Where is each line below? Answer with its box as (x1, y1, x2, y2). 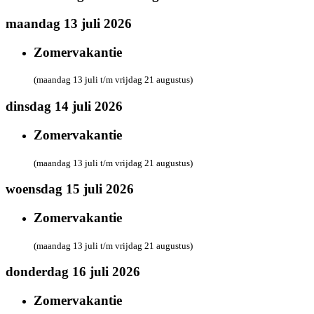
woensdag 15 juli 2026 (6, 182, 134, 197)
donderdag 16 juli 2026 (6, 264, 140, 280)
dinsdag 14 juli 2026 (6, 99, 123, 114)
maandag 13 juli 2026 (6, 15, 132, 31)
